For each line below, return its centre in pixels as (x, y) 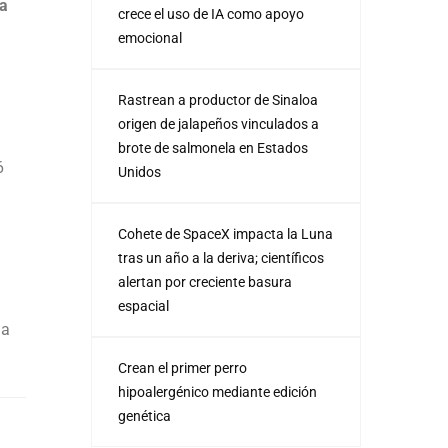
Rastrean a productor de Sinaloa (218, 100)
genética (144, 416)
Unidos (139, 172)
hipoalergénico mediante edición (217, 392)
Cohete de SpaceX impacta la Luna (225, 234)
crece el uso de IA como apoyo (211, 14)
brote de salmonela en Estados (213, 148)
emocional (150, 38)
